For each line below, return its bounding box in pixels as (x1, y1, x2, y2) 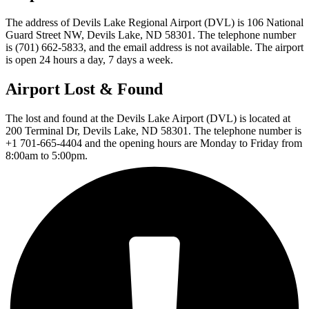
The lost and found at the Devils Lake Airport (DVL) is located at (6, 112, 290, 124)
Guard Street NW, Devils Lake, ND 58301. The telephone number (6, 29, 296, 41)
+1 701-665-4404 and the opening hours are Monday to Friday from (6, 137, 302, 149)
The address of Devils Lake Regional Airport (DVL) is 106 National (6, 17, 303, 29)
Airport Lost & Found (6, 80, 163, 99)
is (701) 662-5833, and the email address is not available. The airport (6, 41, 303, 54)
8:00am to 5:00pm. (6, 149, 88, 161)
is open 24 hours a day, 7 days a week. (6, 54, 173, 66)
